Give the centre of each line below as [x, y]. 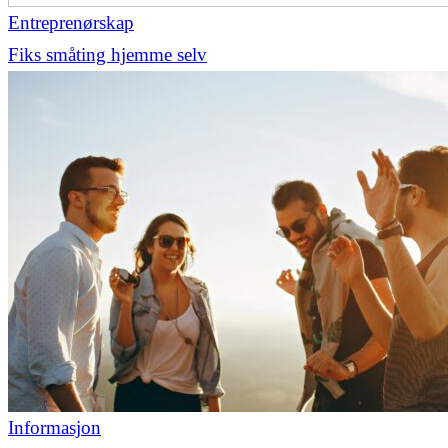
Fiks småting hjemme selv [107, 54]
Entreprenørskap [71, 22]
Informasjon [54, 427]
